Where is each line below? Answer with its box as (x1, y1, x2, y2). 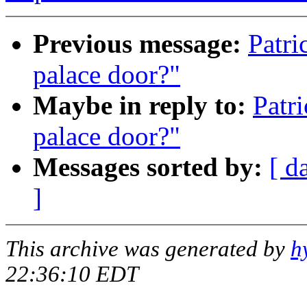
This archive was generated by (5, 236, 291, 262)
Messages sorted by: (33, 152, 262, 182)
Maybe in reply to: (33, 90, 246, 121)
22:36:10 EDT (5, 262, 138, 287)
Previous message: (33, 29, 241, 59)
